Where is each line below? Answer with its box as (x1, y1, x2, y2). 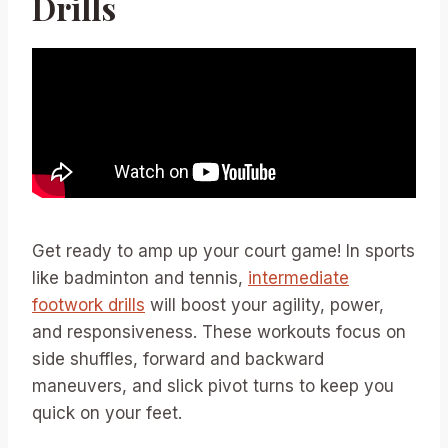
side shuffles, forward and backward (32, 349, 324, 370)
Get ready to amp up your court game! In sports (32, 241, 415, 262)
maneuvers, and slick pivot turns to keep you (32, 376, 394, 397)
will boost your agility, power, (145, 295, 384, 316)
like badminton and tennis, (32, 268, 248, 289)
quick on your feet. (32, 403, 182, 424)
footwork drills (32, 295, 145, 316)
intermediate (248, 268, 349, 289)
